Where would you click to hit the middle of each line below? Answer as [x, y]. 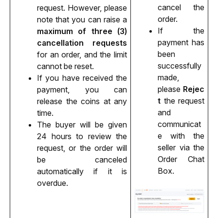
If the [181, 30]
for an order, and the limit [82, 54]
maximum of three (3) [82, 31]
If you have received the [82, 78]
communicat [179, 124]
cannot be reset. [65, 66]
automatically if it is [82, 171]
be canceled [82, 159]
